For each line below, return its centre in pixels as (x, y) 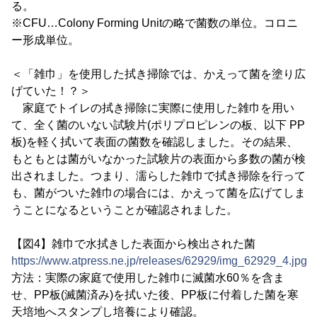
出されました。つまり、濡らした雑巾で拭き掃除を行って (158, 176)
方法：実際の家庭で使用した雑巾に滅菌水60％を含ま (148, 278)
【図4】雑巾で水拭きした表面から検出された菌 (133, 244)
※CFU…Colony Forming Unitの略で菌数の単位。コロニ (155, 23)
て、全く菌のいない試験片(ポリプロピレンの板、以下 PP (158, 125)
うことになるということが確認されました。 (125, 210)
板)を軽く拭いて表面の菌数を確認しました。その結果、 (155, 142)
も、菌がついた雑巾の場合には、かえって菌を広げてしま (158, 193)
